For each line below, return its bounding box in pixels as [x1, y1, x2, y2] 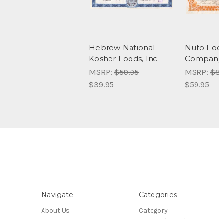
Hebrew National [89, 43, 155, 53]
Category [138, 206, 168, 215]
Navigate [41, 190, 73, 199]
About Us [41, 206, 70, 215]
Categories [138, 190, 177, 199]
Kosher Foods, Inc [89, 54, 158, 64]
